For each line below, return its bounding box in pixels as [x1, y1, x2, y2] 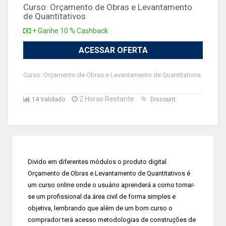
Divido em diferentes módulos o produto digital [28, 158, 166, 165]
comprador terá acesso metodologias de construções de [28, 216, 196, 223]
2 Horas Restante [78, 95, 134, 103]
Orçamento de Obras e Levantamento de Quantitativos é [28, 169, 190, 177]
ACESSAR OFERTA [78, 45, 148, 55]
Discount [150, 96, 176, 103]
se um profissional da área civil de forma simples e [28, 193, 176, 200]
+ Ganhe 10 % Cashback [31, 27, 108, 35]
